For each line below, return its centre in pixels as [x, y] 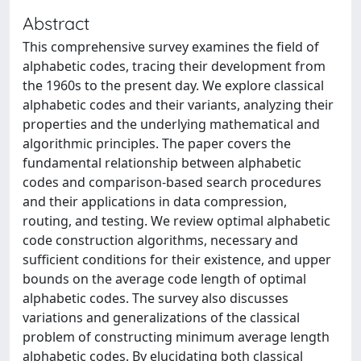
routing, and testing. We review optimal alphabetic [176, 220]
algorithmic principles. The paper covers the [157, 143]
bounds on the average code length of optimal [164, 278]
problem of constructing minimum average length [176, 336]
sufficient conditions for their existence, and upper [177, 259]
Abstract [56, 23]
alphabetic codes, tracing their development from [174, 66]
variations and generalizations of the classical [161, 317]
